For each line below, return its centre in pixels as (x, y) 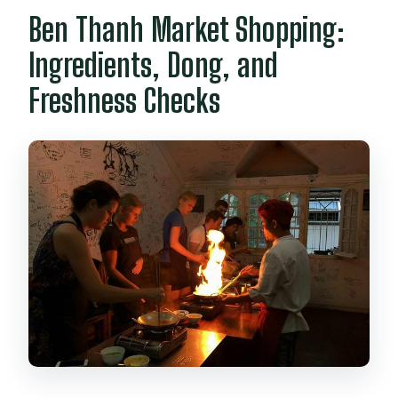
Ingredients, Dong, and (154, 66)
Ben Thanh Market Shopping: (187, 30)
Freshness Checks (125, 101)
